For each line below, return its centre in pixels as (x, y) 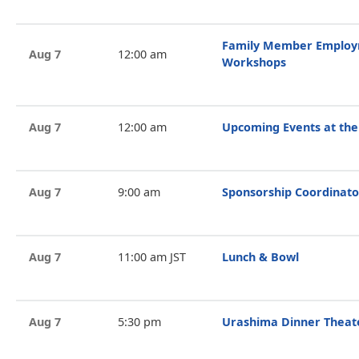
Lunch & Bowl (260, 257)
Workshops (254, 62)
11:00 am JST (151, 257)
